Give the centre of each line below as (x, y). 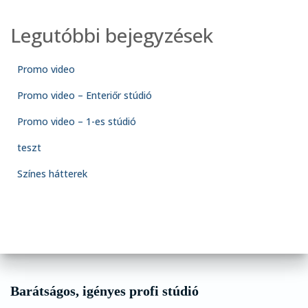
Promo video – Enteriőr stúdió (85, 95)
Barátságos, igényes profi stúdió (104, 290)
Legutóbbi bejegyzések (112, 35)
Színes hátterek (52, 173)
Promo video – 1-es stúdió (77, 121)
